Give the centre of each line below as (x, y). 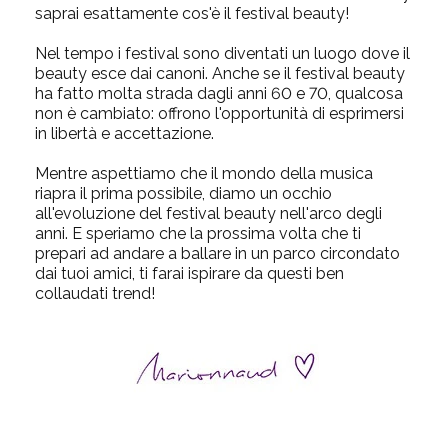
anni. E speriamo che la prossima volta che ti (198, 233)
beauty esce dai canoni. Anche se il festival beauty (220, 73)
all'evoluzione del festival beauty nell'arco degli (208, 213)
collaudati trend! (95, 293)
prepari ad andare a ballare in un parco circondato (217, 253)
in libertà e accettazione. (124, 133)
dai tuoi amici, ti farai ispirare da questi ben (189, 273)
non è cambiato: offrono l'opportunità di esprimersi (219, 113)
